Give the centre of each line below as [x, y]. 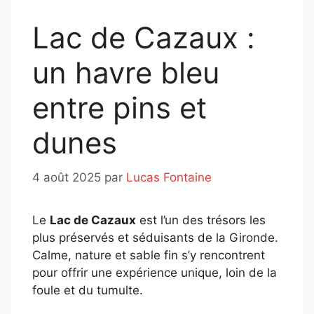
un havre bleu [126, 73]
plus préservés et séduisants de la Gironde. [155, 237]
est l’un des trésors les [201, 220]
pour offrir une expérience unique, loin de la [155, 272]
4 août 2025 [67, 177]
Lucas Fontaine [169, 177]
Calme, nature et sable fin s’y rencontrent [149, 255]
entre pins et [120, 108]
